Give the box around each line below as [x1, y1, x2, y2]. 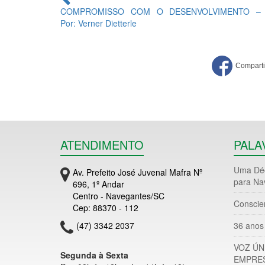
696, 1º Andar [73, 178, 124, 190]
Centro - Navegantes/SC [73, 190, 164, 202]
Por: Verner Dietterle [60, 17, 137, 29]
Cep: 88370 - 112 [73, 202, 138, 214]
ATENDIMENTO [60, 136, 144, 153]
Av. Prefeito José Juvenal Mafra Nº [73, 166, 202, 178]
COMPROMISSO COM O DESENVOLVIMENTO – [60, 5, 261, 17]
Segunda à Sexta [60, 249, 128, 261]
